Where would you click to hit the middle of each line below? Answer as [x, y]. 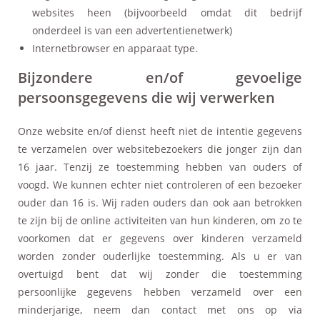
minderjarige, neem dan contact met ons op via [160, 309]
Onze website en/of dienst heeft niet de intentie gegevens [160, 131]
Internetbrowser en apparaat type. [115, 48]
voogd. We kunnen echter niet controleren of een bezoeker [160, 184]
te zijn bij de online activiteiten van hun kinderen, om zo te [160, 220]
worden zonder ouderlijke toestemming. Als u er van [160, 256]
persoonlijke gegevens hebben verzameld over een [160, 291]
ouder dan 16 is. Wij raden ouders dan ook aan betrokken [160, 202]
